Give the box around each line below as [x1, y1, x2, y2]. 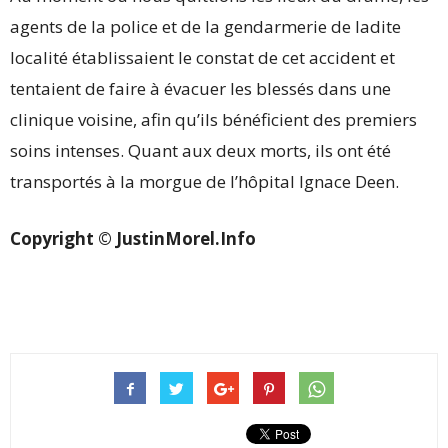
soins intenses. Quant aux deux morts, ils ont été [10, 139, 391, 162]
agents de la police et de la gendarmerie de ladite [10, 15, 401, 38]
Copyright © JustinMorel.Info [10, 227, 256, 250]
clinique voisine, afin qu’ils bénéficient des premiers [10, 108, 417, 131]
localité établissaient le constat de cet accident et [10, 46, 395, 69]
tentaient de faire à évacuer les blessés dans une [10, 77, 391, 100]
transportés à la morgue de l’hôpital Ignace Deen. [10, 170, 399, 193]
